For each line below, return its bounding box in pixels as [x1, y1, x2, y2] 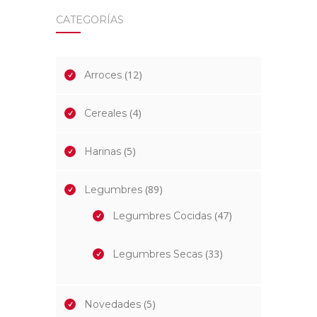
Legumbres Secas [113, 248, 202, 261]
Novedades [84, 298, 141, 311]
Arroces [84, 69, 122, 82]
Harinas [84, 145, 121, 158]
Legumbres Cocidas [113, 209, 212, 223]
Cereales [84, 107, 127, 120]
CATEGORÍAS [56, 13, 124, 27]
